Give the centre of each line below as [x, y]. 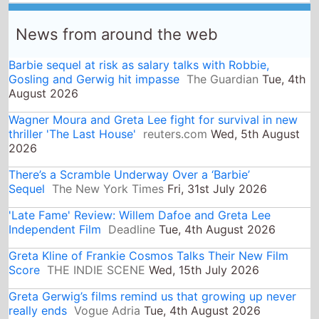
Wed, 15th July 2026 [203, 233]
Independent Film [55, 193]
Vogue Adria [108, 274]
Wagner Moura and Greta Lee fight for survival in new [153, 83]
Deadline [132, 193]
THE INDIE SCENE [96, 233]
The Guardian [223, 42]
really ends [38, 274]
